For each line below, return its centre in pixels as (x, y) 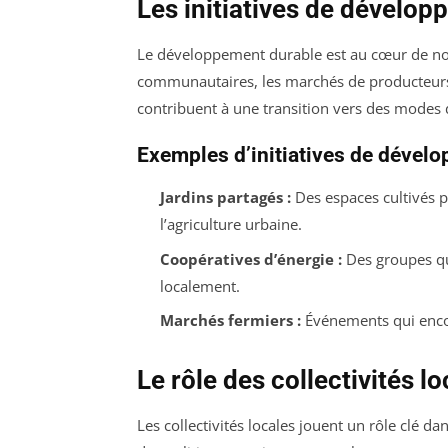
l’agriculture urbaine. (230, 224)
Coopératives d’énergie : (250, 258)
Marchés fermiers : (230, 320)
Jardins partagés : (225, 197)
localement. (199, 285)
